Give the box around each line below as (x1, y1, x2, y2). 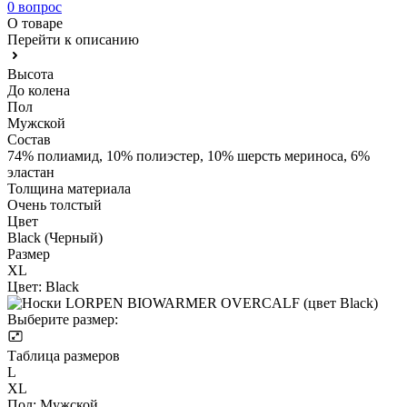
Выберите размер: (7, 311, 118, 327)
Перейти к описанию (7, 31, 139, 47)
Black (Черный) (7, 229, 103, 245)
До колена (7, 82, 70, 98)
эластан (7, 164, 55, 180)
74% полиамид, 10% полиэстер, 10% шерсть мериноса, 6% (7, 147, 370, 164)
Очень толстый (7, 196, 102, 213)
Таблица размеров (7, 347, 120, 363)
